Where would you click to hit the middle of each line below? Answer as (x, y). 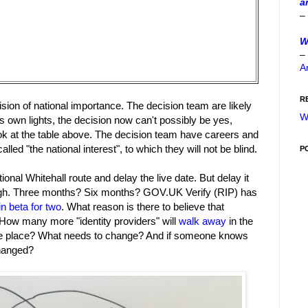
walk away (202, 221)
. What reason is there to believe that (143, 207)
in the (240, 221)
